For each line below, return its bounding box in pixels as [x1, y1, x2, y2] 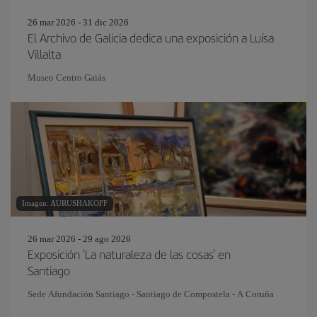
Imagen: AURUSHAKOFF [22, 199, 108, 207]
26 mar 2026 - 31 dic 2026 [28, 17, 129, 28]
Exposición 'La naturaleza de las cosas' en [28, 246, 231, 263]
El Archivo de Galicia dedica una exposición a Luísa [28, 29, 274, 46]
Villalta [28, 45, 61, 62]
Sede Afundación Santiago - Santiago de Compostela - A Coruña [28, 289, 274, 299]
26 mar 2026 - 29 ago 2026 [28, 234, 131, 244]
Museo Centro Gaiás [28, 72, 105, 83]
